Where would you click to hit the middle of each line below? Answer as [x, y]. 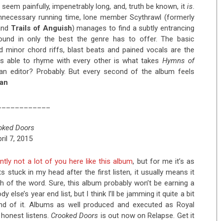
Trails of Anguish [41, 28]
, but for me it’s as [164, 162]
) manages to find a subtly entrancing [133, 28]
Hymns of [178, 61]
